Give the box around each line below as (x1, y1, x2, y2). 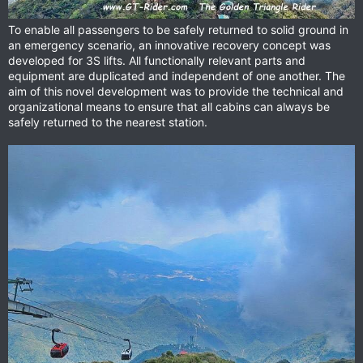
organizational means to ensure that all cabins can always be (8, 100, 330, 114)
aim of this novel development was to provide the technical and (8, 84, 344, 99)
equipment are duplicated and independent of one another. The (8, 69, 345, 83)
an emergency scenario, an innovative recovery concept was (8, 38, 331, 53)
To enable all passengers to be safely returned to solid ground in (8, 23, 348, 37)
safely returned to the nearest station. (8, 115, 207, 130)
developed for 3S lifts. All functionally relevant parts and (8, 53, 305, 68)
